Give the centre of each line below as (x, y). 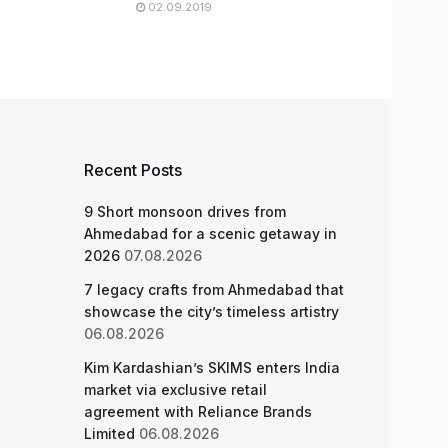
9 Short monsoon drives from (184, 211)
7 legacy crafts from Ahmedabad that (213, 289)
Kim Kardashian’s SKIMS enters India (211, 367)
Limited (109, 433)
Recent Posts (132, 170)
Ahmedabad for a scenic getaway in (210, 233)
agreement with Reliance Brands (197, 411)
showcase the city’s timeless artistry (211, 311)
